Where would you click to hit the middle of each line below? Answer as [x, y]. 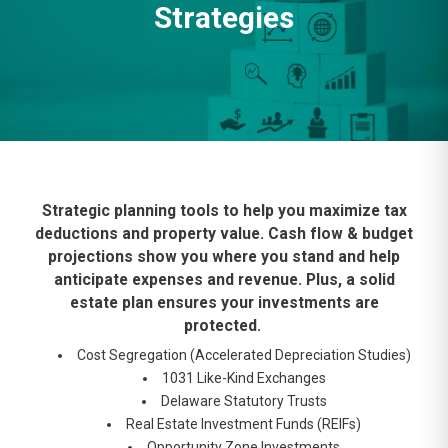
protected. [224, 325]
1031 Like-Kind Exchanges [243, 378]
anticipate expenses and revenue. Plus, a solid [224, 279]
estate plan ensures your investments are [224, 302]
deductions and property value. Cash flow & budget [224, 233]
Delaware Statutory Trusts [243, 401]
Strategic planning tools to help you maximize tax [224, 210]
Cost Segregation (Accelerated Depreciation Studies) [243, 355]
